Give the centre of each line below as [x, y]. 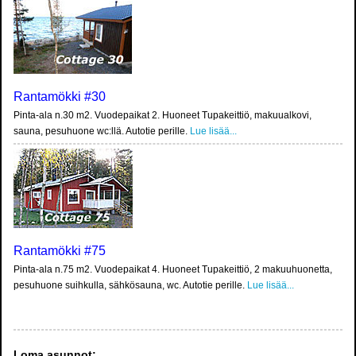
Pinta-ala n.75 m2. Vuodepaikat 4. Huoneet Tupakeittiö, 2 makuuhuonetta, [173, 270]
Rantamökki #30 [60, 97]
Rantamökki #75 [60, 251]
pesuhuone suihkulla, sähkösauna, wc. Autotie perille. [130, 286]
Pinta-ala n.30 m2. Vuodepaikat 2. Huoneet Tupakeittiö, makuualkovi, [163, 116]
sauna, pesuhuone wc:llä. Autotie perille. [102, 132]
